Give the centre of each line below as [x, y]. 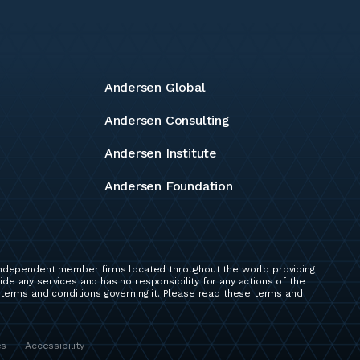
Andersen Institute [160, 153]
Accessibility [55, 345]
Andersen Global [155, 88]
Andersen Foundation [168, 186]
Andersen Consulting [167, 121]
